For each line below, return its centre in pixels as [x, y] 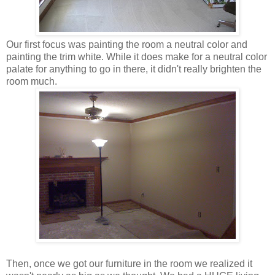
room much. [32, 82]
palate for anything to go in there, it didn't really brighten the [134, 69]
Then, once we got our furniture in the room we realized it [129, 264]
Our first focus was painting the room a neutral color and [127, 45]
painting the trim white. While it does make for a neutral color [137, 57]
